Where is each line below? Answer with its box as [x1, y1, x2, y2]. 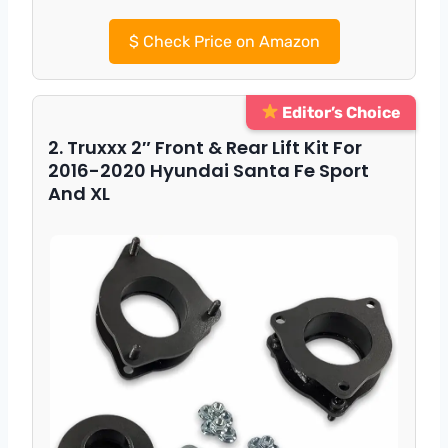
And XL [48, 180, 110, 206]
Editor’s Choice [279, 102, 401, 122]
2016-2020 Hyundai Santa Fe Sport [48, 157, 369, 183]
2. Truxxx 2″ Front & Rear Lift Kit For [48, 134, 362, 160]
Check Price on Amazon [138, 31, 320, 51]
